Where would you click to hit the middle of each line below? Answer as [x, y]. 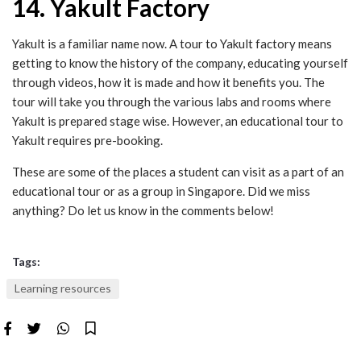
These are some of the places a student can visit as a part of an [178, 171]
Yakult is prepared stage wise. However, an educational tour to [178, 120]
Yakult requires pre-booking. [87, 140]
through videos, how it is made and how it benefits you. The [168, 82]
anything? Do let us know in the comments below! [143, 210]
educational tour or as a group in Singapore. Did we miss [161, 191]
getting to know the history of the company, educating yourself [180, 62]
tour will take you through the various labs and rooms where [172, 101]
